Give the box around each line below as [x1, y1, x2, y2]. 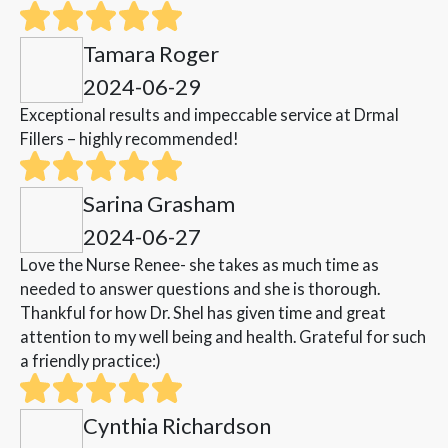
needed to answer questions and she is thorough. [20, 279, 380, 299]
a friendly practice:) [20, 351, 161, 371]
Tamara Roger [83, 40, 219, 68]
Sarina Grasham [83, 190, 235, 218]
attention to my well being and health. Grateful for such [20, 327, 426, 347]
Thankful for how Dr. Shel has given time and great [20, 303, 386, 323]
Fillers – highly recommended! [20, 129, 239, 149]
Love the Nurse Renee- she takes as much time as [20, 255, 379, 275]
